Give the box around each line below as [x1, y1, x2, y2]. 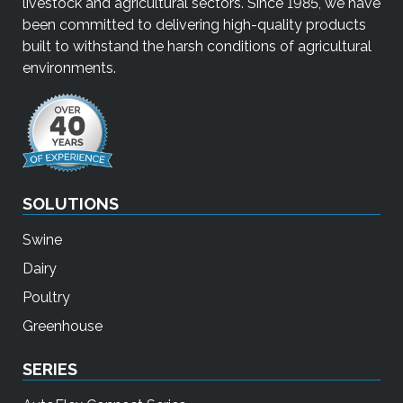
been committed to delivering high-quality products [22, 15, 366, 33]
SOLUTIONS [22, 194, 119, 214]
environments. [22, 58, 116, 76]
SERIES [22, 360, 77, 380]
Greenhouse [22, 318, 103, 336]
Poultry [22, 289, 70, 307]
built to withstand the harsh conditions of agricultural [22, 37, 372, 55]
